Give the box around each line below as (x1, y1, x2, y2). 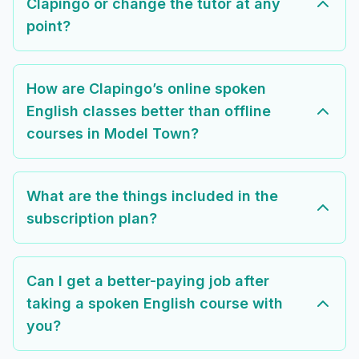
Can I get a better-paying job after (26, 272, 269, 290)
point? (26, 18, 71, 35)
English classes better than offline (26, 103, 271, 120)
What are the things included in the (26, 188, 278, 205)
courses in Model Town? (26, 125, 199, 143)
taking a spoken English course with (26, 295, 283, 313)
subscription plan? (26, 210, 157, 228)
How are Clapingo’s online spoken (26, 80, 266, 98)
